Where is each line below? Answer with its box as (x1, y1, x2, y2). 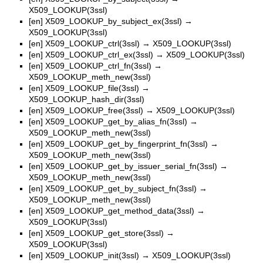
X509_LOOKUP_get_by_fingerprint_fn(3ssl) (45, 139, 208, 149)
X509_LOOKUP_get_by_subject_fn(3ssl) (45, 183, 197, 193)
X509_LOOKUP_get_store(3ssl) (45, 228, 164, 238)
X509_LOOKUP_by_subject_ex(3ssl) (45, 16, 182, 26)
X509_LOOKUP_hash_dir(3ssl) (29, 94, 144, 104)
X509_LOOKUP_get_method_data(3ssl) (45, 205, 194, 215)
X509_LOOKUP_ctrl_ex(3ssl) (45, 49, 153, 59)
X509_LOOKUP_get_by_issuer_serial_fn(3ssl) (45, 161, 217, 171)
